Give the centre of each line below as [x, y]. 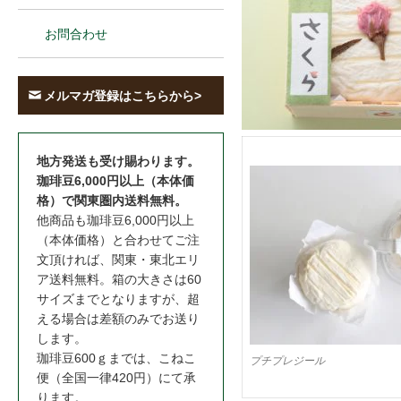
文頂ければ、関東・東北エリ [118, 260]
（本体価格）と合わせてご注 [118, 240]
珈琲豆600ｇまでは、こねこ [116, 358]
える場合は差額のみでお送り [118, 319]
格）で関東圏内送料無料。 [112, 201]
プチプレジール [287, 361]
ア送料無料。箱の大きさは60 [119, 280]
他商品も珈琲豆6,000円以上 [115, 221]
